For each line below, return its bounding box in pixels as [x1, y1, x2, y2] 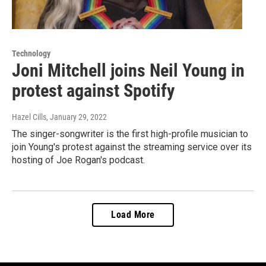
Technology [12, 49, 50, 59]
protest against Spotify [12, 80, 175, 102]
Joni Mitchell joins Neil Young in [12, 60, 245, 81]
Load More [111, 209, 155, 221]
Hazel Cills [12, 112, 46, 122]
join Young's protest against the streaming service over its [12, 141, 252, 153]
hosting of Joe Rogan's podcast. [12, 154, 145, 166]
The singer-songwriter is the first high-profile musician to [12, 128, 248, 140]
